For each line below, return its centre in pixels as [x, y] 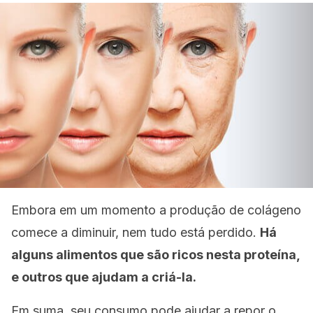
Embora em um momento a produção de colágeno [156, 210]
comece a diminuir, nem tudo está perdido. [136, 232]
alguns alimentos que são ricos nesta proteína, [155, 255]
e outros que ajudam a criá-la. [104, 277]
